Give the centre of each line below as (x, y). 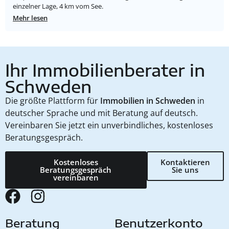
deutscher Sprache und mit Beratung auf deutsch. (101, 113)
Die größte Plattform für (53, 101)
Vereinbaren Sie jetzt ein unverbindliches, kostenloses (109, 125)
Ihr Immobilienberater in (105, 70)
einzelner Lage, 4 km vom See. (58, 6)
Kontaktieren (185, 162)
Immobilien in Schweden (148, 101)
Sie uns (185, 169)
